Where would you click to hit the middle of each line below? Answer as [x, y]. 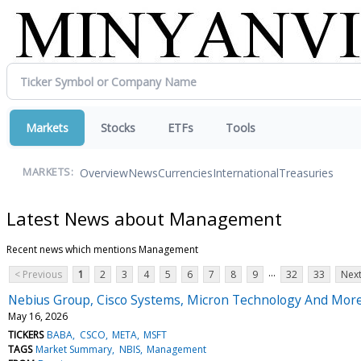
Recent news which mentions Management [102, 249]
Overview [104, 172]
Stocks [118, 128]
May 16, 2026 [38, 316]
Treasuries [306, 172]
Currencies [185, 172]
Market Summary [74, 349]
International [246, 172]
